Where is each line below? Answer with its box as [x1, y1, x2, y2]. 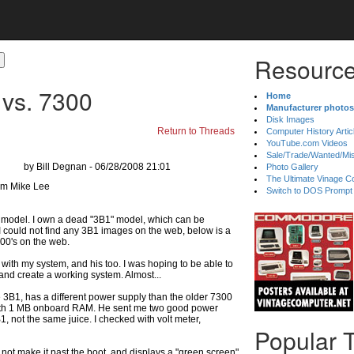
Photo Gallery [266, 162, 319, 171]
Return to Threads [157, 126, 235, 137]
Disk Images [266, 115, 315, 124]
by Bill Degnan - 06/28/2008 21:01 [24, 161, 171, 172]
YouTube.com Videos [266, 138, 348, 148]
